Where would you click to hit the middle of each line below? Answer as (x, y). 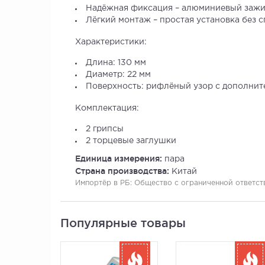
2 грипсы (105, 129)
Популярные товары (123, 223)
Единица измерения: (120, 159)
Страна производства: (123, 171)
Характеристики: (111, 42)
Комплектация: (107, 108)
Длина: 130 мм (116, 63)
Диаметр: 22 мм (118, 75)
